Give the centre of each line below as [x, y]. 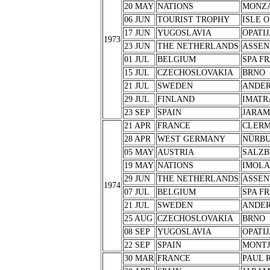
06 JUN [137, 20]
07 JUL [137, 192]
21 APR [137, 126]
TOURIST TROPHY [193, 20]
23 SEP [137, 112]
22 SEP [137, 245]
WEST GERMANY [191, 139]
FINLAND [176, 99]
